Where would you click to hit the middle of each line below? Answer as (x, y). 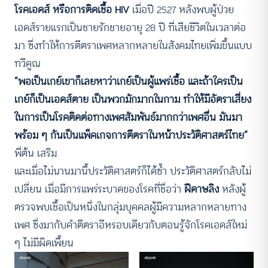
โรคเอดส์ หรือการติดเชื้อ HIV (72, 10)
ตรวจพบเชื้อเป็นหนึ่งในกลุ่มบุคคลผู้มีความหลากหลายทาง (130, 207)
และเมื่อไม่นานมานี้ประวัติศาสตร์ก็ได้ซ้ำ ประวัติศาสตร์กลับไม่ (133, 171)
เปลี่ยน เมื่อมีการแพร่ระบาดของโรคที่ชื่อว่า (99, 189)
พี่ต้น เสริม (36, 153)
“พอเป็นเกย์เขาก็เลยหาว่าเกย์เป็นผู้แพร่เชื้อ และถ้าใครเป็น (129, 82)
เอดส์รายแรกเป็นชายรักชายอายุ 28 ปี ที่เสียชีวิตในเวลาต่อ (130, 28)
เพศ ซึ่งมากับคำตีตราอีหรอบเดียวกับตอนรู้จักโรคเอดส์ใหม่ (131, 225)
